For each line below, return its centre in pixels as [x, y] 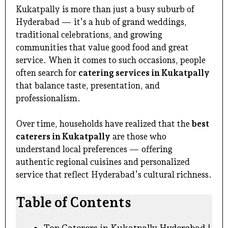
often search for [47, 73]
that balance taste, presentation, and [88, 85]
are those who [138, 137]
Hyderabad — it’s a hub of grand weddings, [101, 22]
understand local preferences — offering [94, 149]
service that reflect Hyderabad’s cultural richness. [114, 175]
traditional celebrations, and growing [89, 34]
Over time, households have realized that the [104, 124]
